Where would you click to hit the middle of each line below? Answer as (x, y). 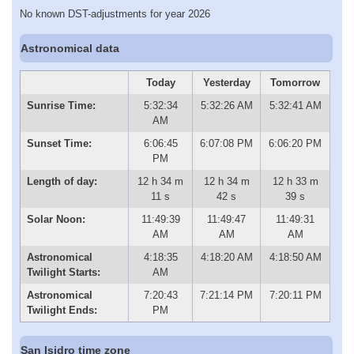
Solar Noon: (56, 220)
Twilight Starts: (63, 273)
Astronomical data (70, 48)
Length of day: (62, 182)
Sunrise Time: (61, 106)
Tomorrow (295, 83)
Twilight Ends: (62, 311)
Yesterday (226, 83)
